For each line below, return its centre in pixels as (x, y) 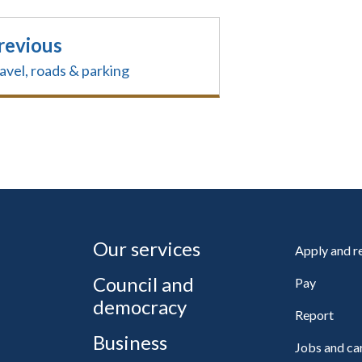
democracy (140, 307)
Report (314, 315)
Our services (147, 248)
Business (130, 342)
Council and (144, 284)
